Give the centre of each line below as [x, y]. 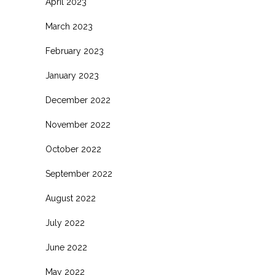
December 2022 [78, 100]
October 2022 [73, 149]
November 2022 [78, 124]
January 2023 [72, 75]
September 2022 [79, 173]
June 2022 [66, 247]
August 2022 [71, 198]
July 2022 [65, 223]
